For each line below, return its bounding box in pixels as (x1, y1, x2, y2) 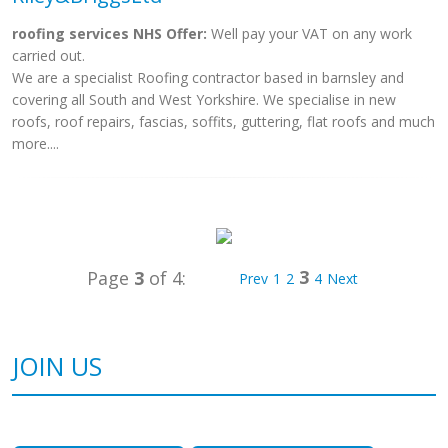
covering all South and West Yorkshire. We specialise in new (12, 90, 396, 109)
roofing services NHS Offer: (12, 24, 207, 43)
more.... (12, 134, 59, 153)
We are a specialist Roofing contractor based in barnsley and (12, 68, 404, 87)
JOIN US (12, 349, 102, 383)
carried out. (12, 46, 85, 65)
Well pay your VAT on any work (207, 24, 412, 43)
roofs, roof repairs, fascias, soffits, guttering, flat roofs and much (12, 112, 435, 131)
